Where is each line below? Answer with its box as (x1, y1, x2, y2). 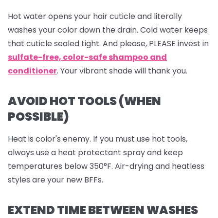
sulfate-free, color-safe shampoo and (8, 51, 167, 63)
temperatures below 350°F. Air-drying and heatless (8, 160, 204, 172)
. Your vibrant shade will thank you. (57, 65, 187, 76)
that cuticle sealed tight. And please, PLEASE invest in (8, 37, 209, 49)
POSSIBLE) (8, 108, 69, 125)
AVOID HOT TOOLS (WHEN (8, 92, 161, 109)
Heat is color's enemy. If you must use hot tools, (8, 133, 187, 145)
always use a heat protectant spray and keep (8, 146, 183, 158)
